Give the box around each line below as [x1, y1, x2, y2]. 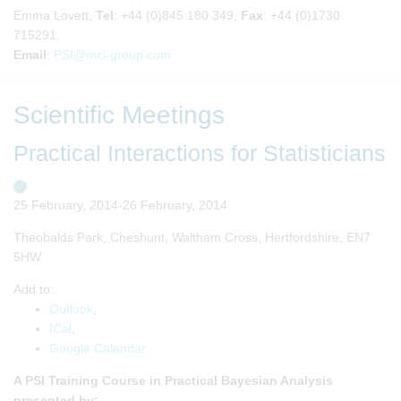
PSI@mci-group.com [54, 47, 171, 62]
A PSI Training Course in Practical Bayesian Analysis [13, 372, 333, 388]
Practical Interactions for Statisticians [13, 141, 386, 166]
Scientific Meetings [13, 100, 225, 129]
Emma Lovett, [13, 7, 96, 22]
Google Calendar [49, 340, 146, 355]
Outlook [49, 301, 93, 316]
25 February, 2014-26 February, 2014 [13, 197, 227, 212]
